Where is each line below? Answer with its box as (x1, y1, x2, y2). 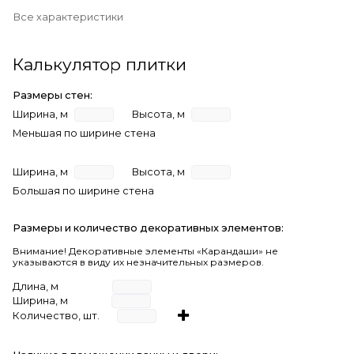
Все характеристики (13, 11, 123, 24)
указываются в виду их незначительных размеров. (13, 256, 264, 269)
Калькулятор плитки (13, 55, 186, 75)
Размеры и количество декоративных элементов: (13, 222, 284, 235)
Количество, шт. (13, 309, 100, 322)
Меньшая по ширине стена (13, 127, 156, 140)
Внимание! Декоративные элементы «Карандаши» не (13, 245, 278, 258)
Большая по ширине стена (13, 185, 154, 198)
